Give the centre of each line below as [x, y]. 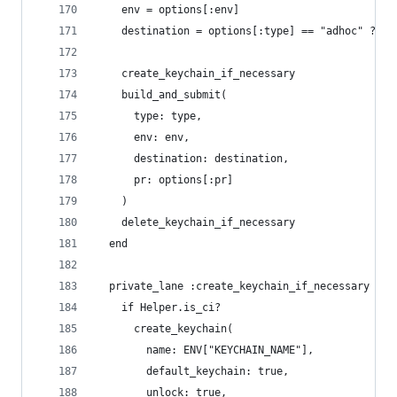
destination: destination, [193, 159]
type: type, [152, 116]
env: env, [146, 137]
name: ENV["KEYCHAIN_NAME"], [205, 350]
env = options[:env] [168, 10]
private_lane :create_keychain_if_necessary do [242, 286]
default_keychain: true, [193, 371]
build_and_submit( [162, 95]
